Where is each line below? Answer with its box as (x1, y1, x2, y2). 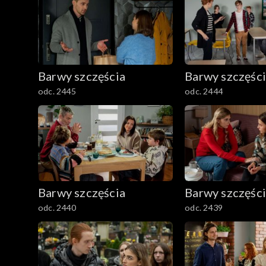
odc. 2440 (38, 202, 76, 213)
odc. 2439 (185, 202, 223, 213)
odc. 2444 (185, 85, 223, 96)
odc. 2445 (38, 85, 76, 96)
